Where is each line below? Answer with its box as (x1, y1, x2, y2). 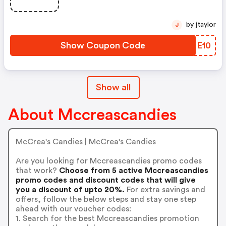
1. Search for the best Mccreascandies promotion (15, 214, 199, 222)
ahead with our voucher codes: (15, 204, 131, 213)
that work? (15, 166, 57, 175)
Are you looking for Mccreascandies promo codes (15, 156, 202, 165)
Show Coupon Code (61, 41, 145, 50)
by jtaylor (196, 21, 216, 28)
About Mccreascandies (8, 107, 177, 123)
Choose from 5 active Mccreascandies (56, 166, 208, 175)
